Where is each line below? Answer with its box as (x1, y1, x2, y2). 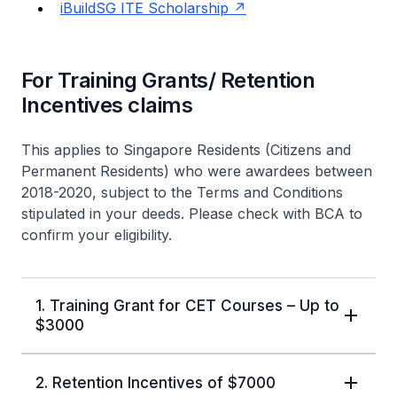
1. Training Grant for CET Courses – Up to (35, 296, 339, 315)
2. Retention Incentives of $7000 (35, 373, 276, 392)
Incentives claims (21, 91, 193, 118)
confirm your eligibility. (21, 225, 172, 244)
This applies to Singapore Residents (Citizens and (21, 140, 351, 159)
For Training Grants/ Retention (21, 66, 315, 93)
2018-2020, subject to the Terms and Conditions (21, 183, 343, 201)
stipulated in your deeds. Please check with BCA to (21, 204, 362, 222)
